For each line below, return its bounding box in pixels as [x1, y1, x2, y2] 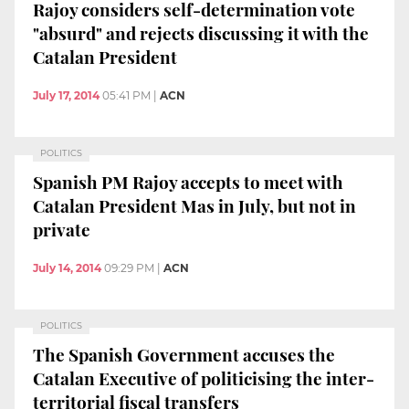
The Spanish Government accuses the [33, 342, 335, 367]
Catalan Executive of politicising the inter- [33, 366, 374, 391]
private [33, 217, 90, 242]
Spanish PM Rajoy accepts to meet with [33, 170, 343, 194]
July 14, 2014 [33, 260, 101, 275]
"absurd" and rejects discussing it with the [33, 21, 369, 46]
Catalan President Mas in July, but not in [33, 194, 356, 218]
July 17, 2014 [33, 88, 100, 102]
